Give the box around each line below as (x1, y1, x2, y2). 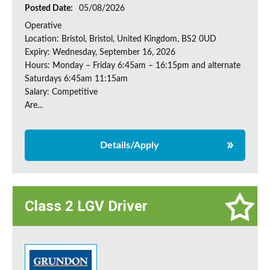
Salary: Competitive (25, 88, 98, 97)
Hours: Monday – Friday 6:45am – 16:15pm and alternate (25, 61, 240, 71)
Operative (25, 22, 61, 31)
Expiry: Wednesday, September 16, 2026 (25, 48, 175, 57)
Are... (25, 101, 43, 110)
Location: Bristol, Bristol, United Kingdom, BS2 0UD (25, 35, 216, 44)
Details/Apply (99, 140, 159, 151)
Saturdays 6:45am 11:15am (25, 75, 128, 84)
